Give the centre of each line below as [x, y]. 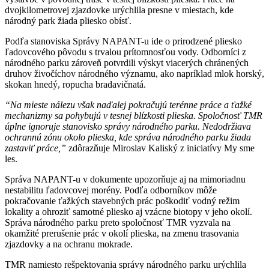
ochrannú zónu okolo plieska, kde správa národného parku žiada [128, 138]
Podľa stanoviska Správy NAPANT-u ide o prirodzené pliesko [123, 41]
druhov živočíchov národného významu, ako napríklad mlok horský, [134, 74]
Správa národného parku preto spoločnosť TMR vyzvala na [118, 223]
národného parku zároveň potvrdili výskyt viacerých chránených [127, 63]
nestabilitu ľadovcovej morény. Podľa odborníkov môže [111, 190]
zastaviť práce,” [35, 148]
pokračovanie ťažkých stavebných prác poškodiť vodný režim [122, 201]
